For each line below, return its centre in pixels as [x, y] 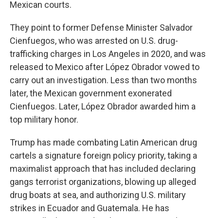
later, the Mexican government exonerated [91, 93]
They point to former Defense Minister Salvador [101, 28]
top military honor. [44, 120]
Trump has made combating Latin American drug [103, 143]
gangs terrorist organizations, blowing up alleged [103, 182]
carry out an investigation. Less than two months [103, 80]
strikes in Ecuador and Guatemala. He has [90, 208]
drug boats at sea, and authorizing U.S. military [98, 195]
